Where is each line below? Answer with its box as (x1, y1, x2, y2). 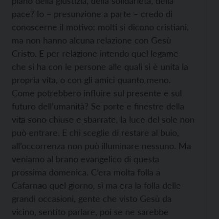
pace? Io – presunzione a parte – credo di (12, 8, 173, 19)
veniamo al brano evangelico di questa (12, 153, 159, 164)
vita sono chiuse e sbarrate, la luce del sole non (12, 114, 195, 125)
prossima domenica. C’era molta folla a (12, 167, 160, 177)
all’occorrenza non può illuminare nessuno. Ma (12, 140, 191, 151)
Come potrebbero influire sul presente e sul (12, 88, 182, 98)
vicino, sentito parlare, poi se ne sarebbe (12, 206, 169, 217)
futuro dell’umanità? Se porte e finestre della (12, 101, 184, 111)
